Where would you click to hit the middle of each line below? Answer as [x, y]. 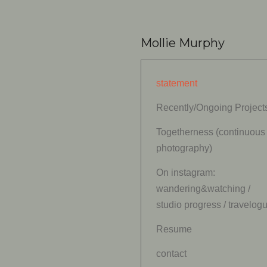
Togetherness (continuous [210, 132]
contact [171, 254]
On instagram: [185, 173]
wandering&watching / [203, 189]
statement [176, 83]
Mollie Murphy [182, 43]
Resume [174, 229]
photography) [184, 148]
